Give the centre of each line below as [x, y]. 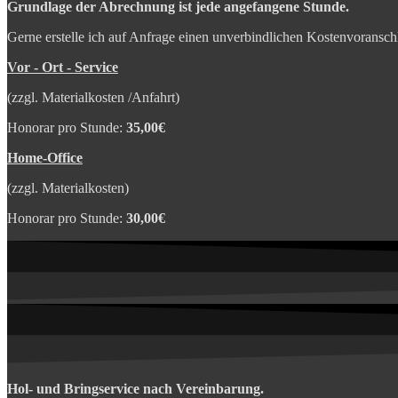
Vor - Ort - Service [63, 67]
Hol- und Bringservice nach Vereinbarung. [135, 388]
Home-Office [45, 157]
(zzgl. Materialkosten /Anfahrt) [93, 97]
